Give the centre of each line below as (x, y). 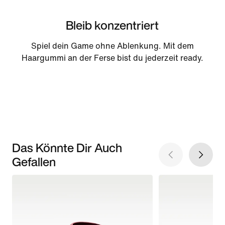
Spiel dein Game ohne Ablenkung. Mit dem (112, 46)
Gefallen (34, 162)
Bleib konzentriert (113, 25)
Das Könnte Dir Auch (67, 148)
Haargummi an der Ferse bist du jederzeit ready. (112, 58)
